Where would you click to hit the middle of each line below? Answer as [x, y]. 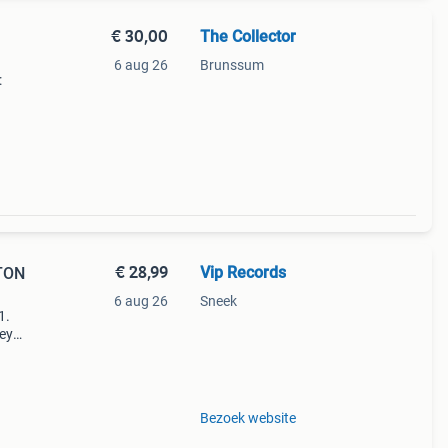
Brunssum [231, 65]
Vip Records [242, 272]
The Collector [247, 36]
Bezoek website [247, 418]
